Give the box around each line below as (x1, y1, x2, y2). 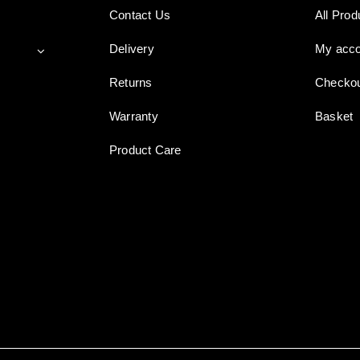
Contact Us (109, 8, 171, 22)
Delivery (109, 42, 154, 56)
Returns (109, 76, 153, 90)
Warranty (109, 109, 158, 124)
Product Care (109, 143, 182, 157)
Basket (315, 109, 354, 124)
